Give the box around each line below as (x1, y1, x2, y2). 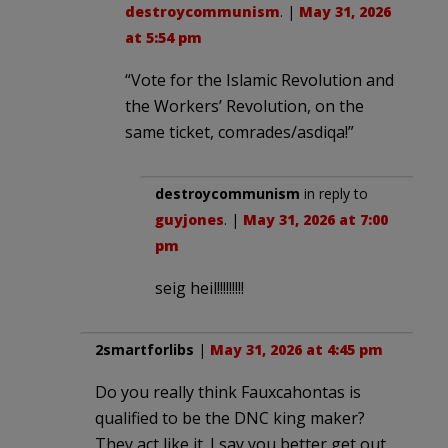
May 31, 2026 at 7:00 (243, 209, 388, 229)
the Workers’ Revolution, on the (125, 94, 364, 117)
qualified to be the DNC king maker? (95, 406, 365, 429)
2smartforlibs (95, 339, 194, 359)
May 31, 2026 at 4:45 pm (210, 339, 383, 359)
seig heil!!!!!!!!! (155, 276, 244, 299)
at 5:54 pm (125, 27, 202, 47)
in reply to (300, 183, 368, 203)
